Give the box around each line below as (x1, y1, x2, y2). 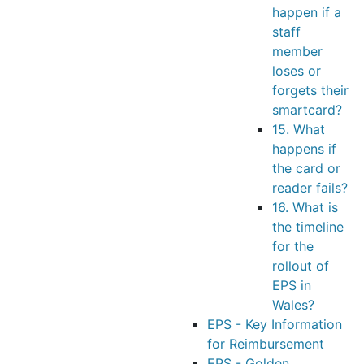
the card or (272, 160, 340, 176)
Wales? (272, 297, 314, 313)
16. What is (272, 199, 338, 215)
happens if (272, 141, 336, 157)
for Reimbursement (207, 336, 324, 352)
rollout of (272, 258, 329, 274)
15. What (272, 121, 325, 137)
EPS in (272, 277, 311, 293)
